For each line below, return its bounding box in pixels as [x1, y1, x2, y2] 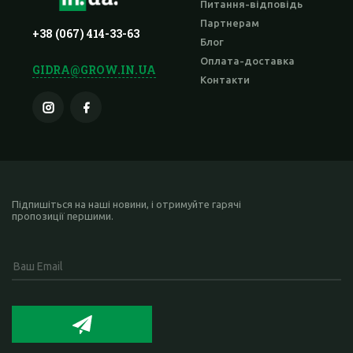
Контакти [200, 74, 250, 86]
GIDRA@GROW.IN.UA [32, 62, 156, 78]
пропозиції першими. [12, 210, 113, 222]
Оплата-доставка [200, 55, 295, 67]
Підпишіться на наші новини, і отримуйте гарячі [12, 199, 241, 210]
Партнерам [200, 17, 259, 29]
